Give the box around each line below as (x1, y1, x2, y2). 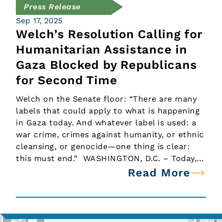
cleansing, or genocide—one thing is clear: (16, 142, 190, 151)
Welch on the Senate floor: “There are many (16, 94, 197, 104)
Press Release (24, 2, 81, 11)
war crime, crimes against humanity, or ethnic (16, 130, 204, 139)
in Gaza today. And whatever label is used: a (16, 118, 196, 127)
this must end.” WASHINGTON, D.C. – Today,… (16, 154, 204, 163)
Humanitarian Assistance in (16, 43, 187, 56)
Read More (128, 166, 190, 179)
